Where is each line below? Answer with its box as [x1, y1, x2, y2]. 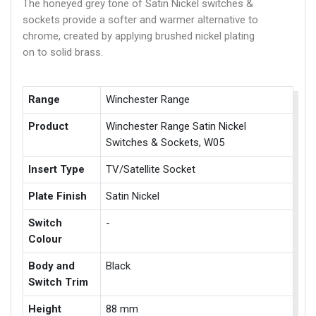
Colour [28, 233, 63, 245]
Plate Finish [28, 190, 87, 202]
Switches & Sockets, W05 [106, 136, 225, 149]
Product [28, 120, 69, 133]
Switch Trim [28, 276, 89, 288]
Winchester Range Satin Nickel [106, 120, 247, 133]
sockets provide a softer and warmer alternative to [23, 13, 258, 26]
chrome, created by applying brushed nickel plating [23, 30, 255, 42]
